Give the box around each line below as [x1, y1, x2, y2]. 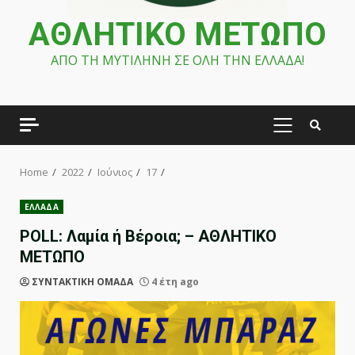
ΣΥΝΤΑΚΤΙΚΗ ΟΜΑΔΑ [32, 275, 133, 288]
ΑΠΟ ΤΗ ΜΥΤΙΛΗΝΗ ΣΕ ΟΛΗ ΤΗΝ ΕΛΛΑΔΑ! [51, 52, 304, 69]
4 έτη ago [149, 275, 199, 288]
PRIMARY [281, 125, 334, 141]
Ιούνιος [97, 165, 132, 179]
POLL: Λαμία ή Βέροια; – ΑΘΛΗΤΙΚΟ [20, 227, 277, 246]
